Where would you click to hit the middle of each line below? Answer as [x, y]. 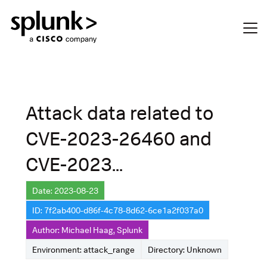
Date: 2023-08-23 [65, 190]
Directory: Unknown [185, 249]
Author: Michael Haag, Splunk [87, 229]
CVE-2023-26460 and [119, 138]
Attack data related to [120, 112]
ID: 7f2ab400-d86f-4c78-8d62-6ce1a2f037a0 [118, 210]
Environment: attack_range [83, 249]
